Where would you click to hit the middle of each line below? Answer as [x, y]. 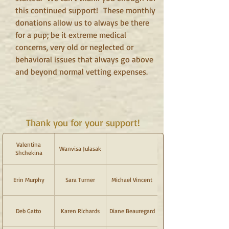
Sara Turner [80, 180]
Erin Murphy [29, 180]
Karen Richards [80, 211]
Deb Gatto [29, 211]
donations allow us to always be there [82, 22]
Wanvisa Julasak [80, 148]
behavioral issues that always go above [84, 59]
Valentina [29, 144]
